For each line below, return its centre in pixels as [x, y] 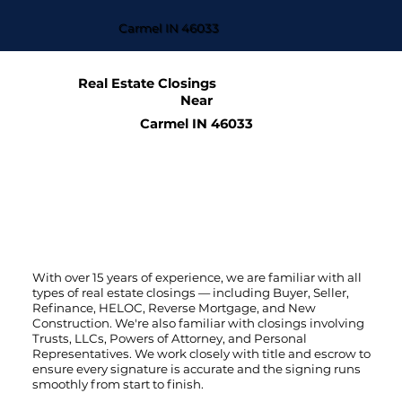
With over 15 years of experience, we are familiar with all [197, 277]
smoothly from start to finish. [118, 384]
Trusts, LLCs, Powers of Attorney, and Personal [169, 338]
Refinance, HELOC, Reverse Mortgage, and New [174, 307]
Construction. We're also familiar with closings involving [198, 323]
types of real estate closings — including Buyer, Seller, [190, 292]
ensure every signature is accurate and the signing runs [196, 368]
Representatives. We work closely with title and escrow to [201, 353]
